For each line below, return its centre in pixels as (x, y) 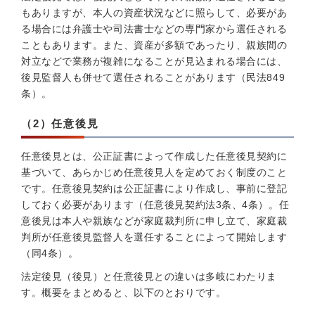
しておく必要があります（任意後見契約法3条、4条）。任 (155, 205)
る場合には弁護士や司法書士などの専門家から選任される (154, 29)
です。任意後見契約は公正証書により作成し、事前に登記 (154, 188)
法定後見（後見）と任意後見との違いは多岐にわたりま (149, 276)
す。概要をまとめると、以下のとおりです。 (124, 292)
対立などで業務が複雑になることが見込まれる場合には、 (154, 61)
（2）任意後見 (60, 123)
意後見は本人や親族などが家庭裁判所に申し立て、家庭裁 (154, 221)
